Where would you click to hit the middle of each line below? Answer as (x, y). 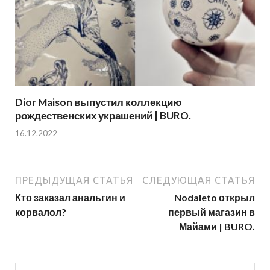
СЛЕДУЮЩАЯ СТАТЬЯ (199, 180)
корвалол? (41, 212)
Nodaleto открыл (215, 197)
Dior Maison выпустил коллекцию (99, 102)
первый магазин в (212, 212)
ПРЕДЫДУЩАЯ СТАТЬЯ (74, 180)
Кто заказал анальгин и (70, 197)
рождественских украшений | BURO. (103, 116)
